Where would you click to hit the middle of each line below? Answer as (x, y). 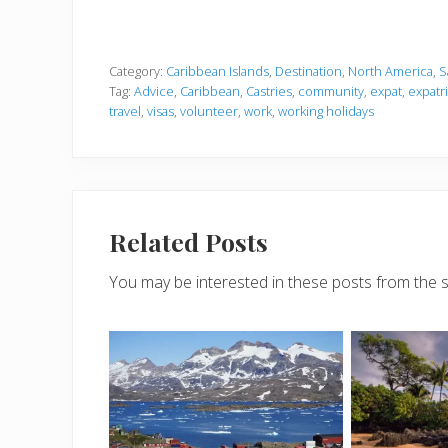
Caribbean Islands (217, 71)
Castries (269, 91)
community (331, 91)
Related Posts (188, 241)
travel (125, 111)
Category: (137, 71)
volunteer (209, 111)
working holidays (326, 111)
